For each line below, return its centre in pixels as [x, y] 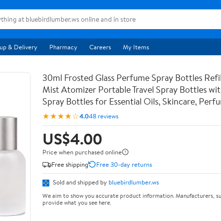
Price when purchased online [82, 152]
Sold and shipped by [80, 182]
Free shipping [70, 164]
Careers [100, 47]
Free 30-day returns [124, 164]
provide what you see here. [77, 202]
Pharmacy [63, 47]
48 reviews [104, 116]
